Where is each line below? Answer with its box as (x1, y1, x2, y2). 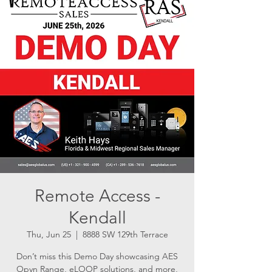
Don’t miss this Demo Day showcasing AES (16, 251, 178, 262)
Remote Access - (34, 186, 160, 206)
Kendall (68, 208, 126, 228)
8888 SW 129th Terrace (82, 229, 168, 240)
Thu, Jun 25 (26, 229, 71, 240)
